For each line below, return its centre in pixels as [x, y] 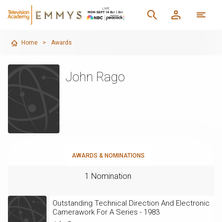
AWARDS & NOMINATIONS [108, 155]
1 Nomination [108, 176]
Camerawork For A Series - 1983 [106, 212]
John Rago [95, 77]
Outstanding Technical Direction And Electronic [131, 203]
